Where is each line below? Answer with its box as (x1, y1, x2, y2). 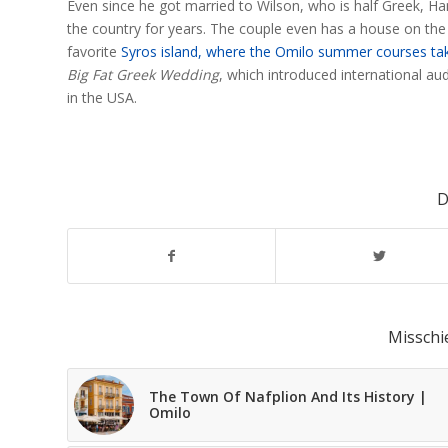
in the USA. (67, 88, 137, 108)
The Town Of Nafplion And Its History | (149, 387, 427, 407)
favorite (67, 42, 121, 62)
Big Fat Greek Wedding (67, 65, 219, 85)
